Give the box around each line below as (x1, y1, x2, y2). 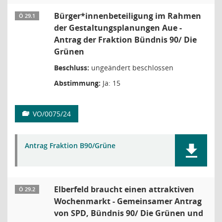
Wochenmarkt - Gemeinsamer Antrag (54, 196, 202, 207)
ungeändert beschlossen (89, 63, 173, 72)
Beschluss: (54, 63, 89, 72)
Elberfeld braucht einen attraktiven (54, 184, 194, 195)
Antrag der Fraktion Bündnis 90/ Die (54, 34, 197, 45)
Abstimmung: (54, 78, 101, 88)
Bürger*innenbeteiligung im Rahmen (54, 10, 201, 21)
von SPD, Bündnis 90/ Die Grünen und (54, 208, 203, 219)
